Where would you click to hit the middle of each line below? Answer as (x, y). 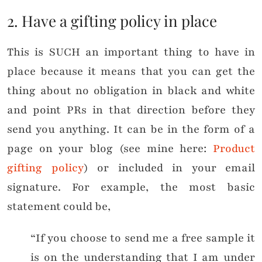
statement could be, (59, 207)
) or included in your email (169, 168)
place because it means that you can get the (131, 72)
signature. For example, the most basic (131, 187)
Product (234, 149)
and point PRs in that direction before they (131, 110)
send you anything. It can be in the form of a (131, 130)
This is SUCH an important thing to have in (131, 52)
